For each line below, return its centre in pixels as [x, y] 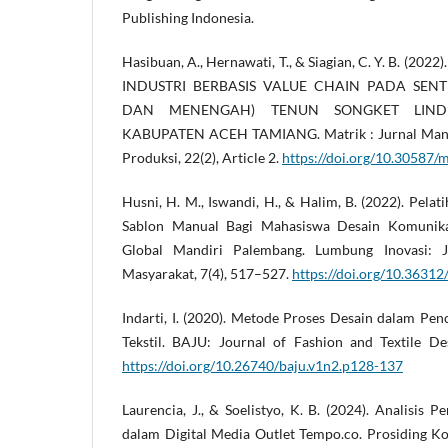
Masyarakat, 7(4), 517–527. [207, 273]
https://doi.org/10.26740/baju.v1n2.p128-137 [262, 365]
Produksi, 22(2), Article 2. [202, 157]
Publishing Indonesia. [188, 17]
